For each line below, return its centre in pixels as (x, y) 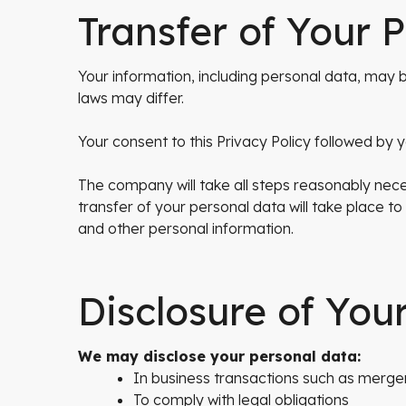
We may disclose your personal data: (219, 356)
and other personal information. (186, 228)
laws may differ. (131, 98)
